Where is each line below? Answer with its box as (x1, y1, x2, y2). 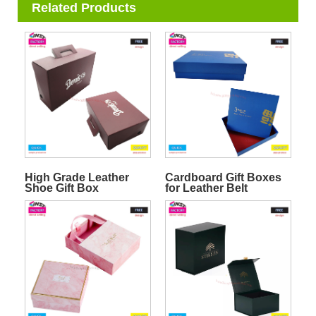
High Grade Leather (24, 171, 129, 183)
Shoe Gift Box (24, 181, 99, 194)
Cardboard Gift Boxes (164, 171, 281, 183)
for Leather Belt (164, 181, 248, 194)
